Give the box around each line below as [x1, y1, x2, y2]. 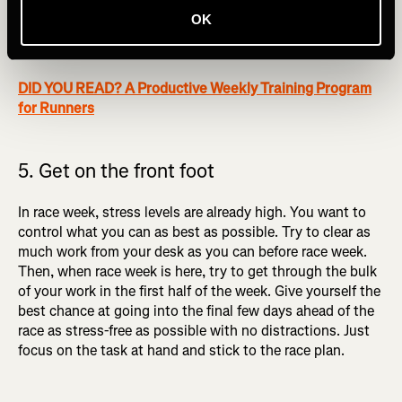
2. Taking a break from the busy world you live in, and [18, 22, 351, 41]
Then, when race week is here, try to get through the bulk [18, 262, 377, 282]
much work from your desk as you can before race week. [18, 242, 367, 262]
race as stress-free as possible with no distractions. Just [18, 321, 370, 341]
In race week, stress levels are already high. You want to [18, 203, 366, 223]
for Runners [18, 99, 94, 118]
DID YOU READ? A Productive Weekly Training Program [18, 79, 371, 99]
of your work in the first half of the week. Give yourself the [18, 282, 380, 301]
